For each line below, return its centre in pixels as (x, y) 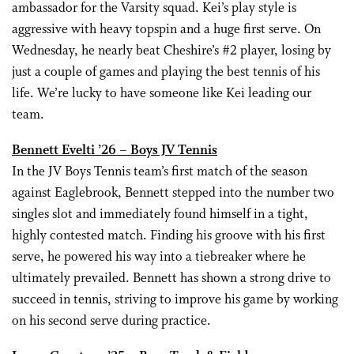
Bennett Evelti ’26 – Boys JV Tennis (115, 151)
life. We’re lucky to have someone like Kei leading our (162, 94)
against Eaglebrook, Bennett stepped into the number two (173, 193)
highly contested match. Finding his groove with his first (169, 236)
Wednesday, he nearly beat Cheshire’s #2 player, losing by (171, 51)
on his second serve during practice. (111, 321)
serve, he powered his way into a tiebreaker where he (159, 257)
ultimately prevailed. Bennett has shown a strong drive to (171, 279)
